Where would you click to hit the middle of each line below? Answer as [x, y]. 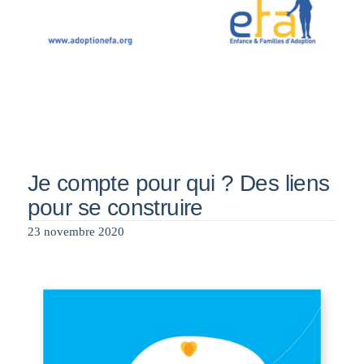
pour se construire [115, 207]
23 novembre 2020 [76, 232]
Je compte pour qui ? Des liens [178, 183]
